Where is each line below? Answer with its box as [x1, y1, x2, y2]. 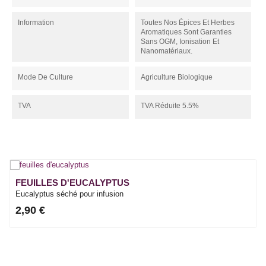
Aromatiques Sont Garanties [140, 28, 232, 37]
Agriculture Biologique [140, 73, 213, 82]
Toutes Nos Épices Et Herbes [140, 18, 235, 27]
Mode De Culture [18, 73, 73, 82]
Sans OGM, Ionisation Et [140, 37, 219, 46]
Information [18, 18, 54, 27]
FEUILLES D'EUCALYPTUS [15, 178, 129, 188]
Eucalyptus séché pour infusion [15, 189, 123, 199]
